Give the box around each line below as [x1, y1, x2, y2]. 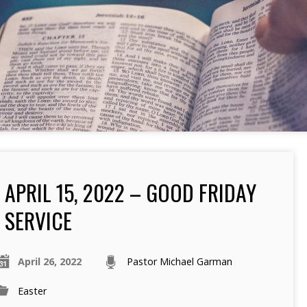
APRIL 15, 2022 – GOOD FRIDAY [4, 176, 256, 208]
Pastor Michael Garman [126, 255, 232, 268]
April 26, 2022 [17, 255, 82, 268]
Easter [17, 284, 47, 297]
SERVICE [4, 204, 72, 236]
